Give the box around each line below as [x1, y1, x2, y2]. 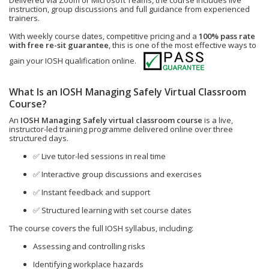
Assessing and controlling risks [33, 241, 145, 252]
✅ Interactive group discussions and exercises [33, 169, 202, 180]
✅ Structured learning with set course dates [33, 205, 192, 216]
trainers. [9, 13, 40, 23]
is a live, [202, 115, 233, 125]
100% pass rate [199, 31, 255, 41]
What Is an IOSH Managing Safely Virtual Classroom [9, 85, 246, 98]
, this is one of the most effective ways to [109, 40, 256, 50]
